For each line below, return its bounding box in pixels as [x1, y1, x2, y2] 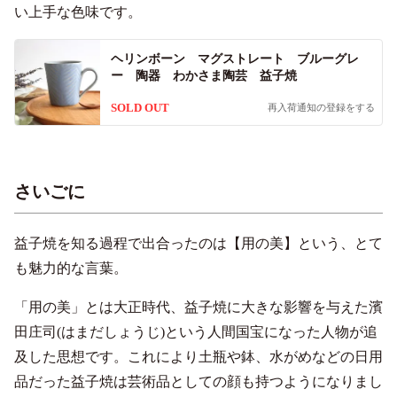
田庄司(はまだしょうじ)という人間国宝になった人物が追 [14, 323, 378, 339]
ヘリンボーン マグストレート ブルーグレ [111, 51, 359, 66]
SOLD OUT [111, 100, 169, 114]
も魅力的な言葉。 [14, 260, 128, 276]
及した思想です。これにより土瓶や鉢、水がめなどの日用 [14, 348, 383, 364]
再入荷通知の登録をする [268, 101, 375, 113]
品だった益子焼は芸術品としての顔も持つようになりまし [14, 373, 383, 389]
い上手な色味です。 [14, 4, 142, 19]
